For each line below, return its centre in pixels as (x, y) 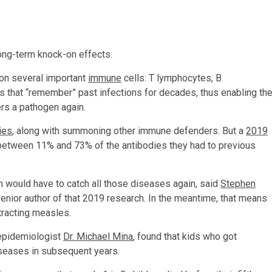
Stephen (238, 184)
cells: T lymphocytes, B (172, 78)
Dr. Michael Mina (98, 237)
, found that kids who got (185, 237)
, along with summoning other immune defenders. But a (129, 131)
